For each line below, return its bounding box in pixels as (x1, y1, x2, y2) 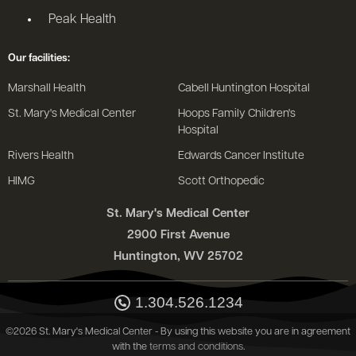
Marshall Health (8, 82, 86, 95)
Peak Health (48, 13, 117, 26)
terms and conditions (149, 341, 243, 352)
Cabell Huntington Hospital (178, 82, 310, 95)
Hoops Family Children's (178, 107, 296, 120)
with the (111, 341, 149, 352)
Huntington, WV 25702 (113, 251, 243, 264)
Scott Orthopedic (178, 176, 265, 188)
